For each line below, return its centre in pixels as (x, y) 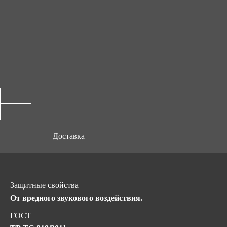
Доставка (69, 136)
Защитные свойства (44, 185)
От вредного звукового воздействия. (76, 198)
